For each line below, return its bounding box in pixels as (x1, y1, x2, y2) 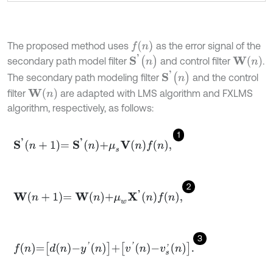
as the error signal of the (156, 40, 261, 51)
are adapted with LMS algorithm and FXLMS (57, 87, 253, 99)
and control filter (158, 55, 233, 66)
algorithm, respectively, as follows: (7, 102, 154, 113)
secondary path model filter (7, 55, 129, 66)
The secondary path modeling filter (7, 71, 161, 83)
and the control (190, 71, 259, 83)
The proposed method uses (7, 40, 131, 51)
